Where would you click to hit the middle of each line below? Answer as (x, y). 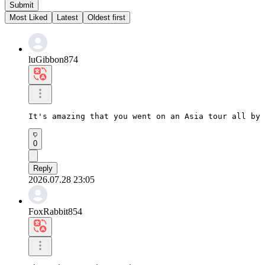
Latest (67, 17)
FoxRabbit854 (55, 211)
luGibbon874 (53, 59)
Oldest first (106, 17)
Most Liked (28, 17)
